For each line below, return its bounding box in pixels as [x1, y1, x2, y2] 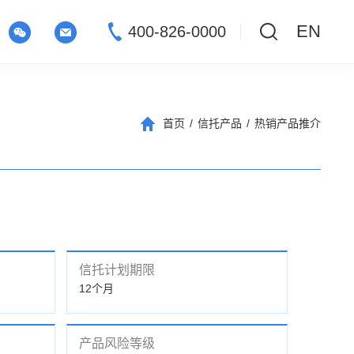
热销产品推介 [254, 117, 321, 130]
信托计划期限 [78, 262, 155, 277]
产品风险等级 [78, 336, 155, 350]
